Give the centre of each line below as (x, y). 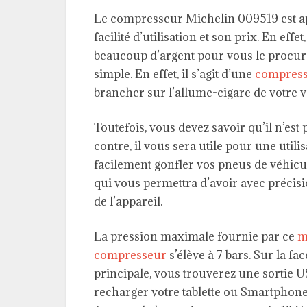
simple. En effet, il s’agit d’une (174, 74)
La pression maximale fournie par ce (196, 236)
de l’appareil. (128, 201)
